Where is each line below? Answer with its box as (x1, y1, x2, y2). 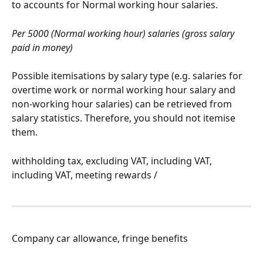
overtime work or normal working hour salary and (12, 83, 238, 97)
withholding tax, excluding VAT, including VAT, (12, 154, 214, 167)
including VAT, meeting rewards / (12, 168, 157, 181)
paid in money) (12, 41, 73, 54)
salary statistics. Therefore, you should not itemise (12, 112, 238, 125)
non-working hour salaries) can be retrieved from (12, 97, 234, 111)
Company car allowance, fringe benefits (12, 231, 188, 245)
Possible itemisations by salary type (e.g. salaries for (12, 69, 245, 83)
